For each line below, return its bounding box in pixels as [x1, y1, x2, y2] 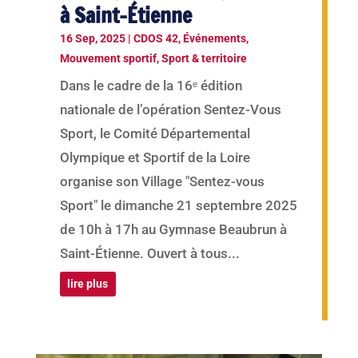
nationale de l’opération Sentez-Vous [59, 101, 281, 117]
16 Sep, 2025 [59, 31, 125, 45]
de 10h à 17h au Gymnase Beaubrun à [59, 221, 287, 237]
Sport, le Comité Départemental [59, 125, 250, 141]
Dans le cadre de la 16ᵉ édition [59, 77, 242, 93]
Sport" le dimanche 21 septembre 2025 [59, 197, 297, 213]
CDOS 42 [133, 31, 178, 45]
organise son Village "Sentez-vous [59, 173, 265, 189]
